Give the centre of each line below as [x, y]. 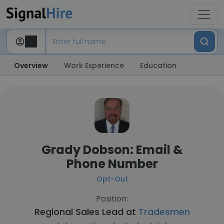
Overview [31, 65]
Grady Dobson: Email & [112, 150]
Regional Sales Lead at [86, 212]
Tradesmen [164, 212]
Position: [112, 199]
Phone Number [112, 164]
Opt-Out [112, 179]
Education [158, 65]
